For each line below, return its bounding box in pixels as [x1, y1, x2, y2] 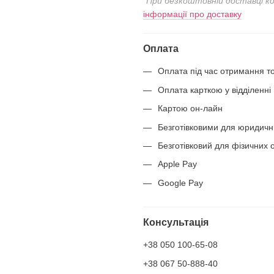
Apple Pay [158, 159, 197, 169]
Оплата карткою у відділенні [158, 84, 271, 95]
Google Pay [158, 177, 203, 188]
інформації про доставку [143, 9, 242, 20]
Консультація [143, 217, 209, 228]
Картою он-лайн [158, 103, 223, 114]
